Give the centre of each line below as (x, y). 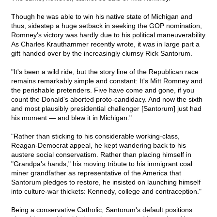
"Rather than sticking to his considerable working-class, (95, 136)
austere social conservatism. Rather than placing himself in (101, 155)
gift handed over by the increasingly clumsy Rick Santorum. (102, 54)
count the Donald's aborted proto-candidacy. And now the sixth (107, 100)
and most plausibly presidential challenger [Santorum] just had (106, 109)
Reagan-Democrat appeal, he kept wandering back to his (99, 146)
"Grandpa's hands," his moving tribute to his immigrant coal (102, 164)
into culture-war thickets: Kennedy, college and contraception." (106, 192)
